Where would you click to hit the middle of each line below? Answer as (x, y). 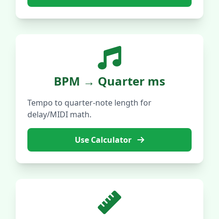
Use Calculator (104, 140)
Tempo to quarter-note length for (89, 103)
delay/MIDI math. (59, 114)
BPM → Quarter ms (109, 81)
